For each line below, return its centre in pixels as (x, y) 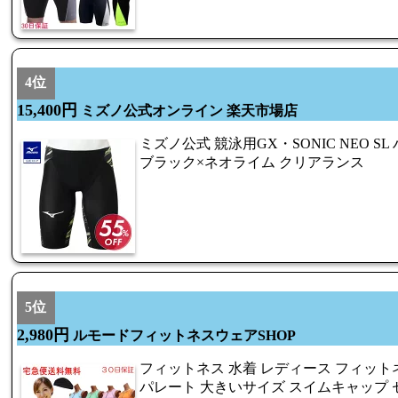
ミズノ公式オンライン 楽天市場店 (187, 111)
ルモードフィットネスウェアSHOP (183, 336)
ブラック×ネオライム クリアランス (252, 163)
